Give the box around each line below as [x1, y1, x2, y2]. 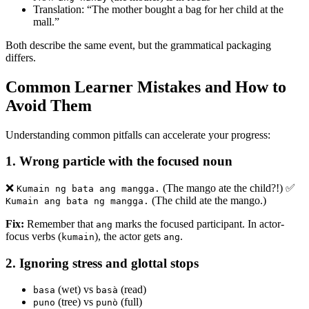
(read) [118, 283, 146, 296]
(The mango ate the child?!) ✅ [160, 181, 295, 194]
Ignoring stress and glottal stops [19, 255, 199, 270]
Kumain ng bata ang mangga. [17, 183, 160, 194]
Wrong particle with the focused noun [19, 154, 232, 169]
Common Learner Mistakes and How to [6, 77, 286, 96]
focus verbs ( [6, 230, 61, 242]
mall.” [33, 15, 59, 28]
